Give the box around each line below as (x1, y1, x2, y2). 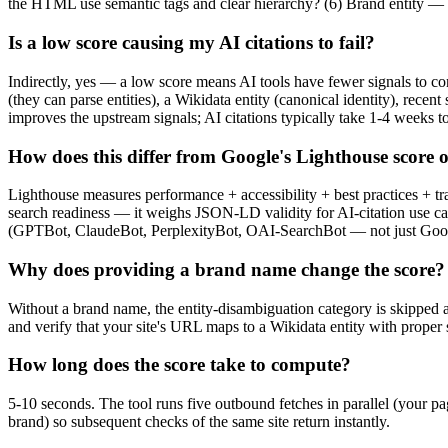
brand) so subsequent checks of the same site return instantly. (8, 413, 390, 431)
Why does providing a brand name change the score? (8, 258, 445, 280)
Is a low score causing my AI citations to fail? (8, 32, 375, 54)
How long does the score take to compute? (8, 354, 351, 376)
